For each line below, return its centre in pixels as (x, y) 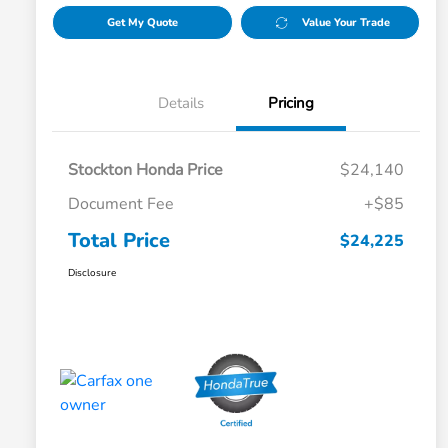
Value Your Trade (346, 23)
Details (181, 103)
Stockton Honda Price (145, 170)
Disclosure (92, 273)
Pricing (291, 103)
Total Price (119, 241)
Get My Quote (142, 23)
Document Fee (121, 204)
